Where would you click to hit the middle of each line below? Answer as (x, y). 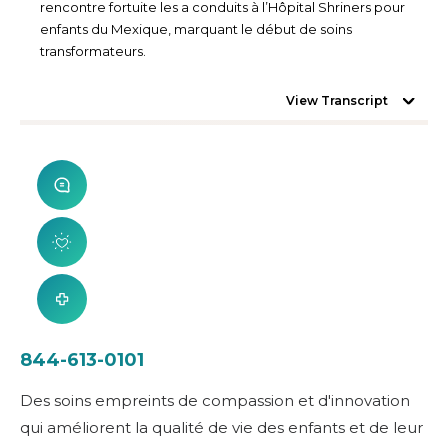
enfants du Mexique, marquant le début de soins (196, 28)
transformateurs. (93, 50)
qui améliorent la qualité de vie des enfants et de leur (221, 427)
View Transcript (337, 100)
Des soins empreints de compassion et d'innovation (215, 400)
